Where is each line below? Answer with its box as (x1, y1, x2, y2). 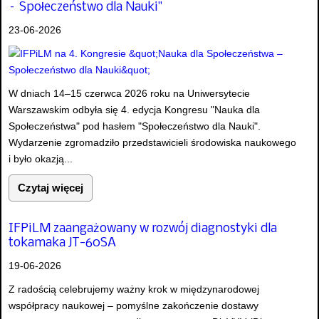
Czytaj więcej (18, 182, 83, 194)
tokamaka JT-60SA (9, 236, 116, 250)
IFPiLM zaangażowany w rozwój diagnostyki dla (9, 221, 277, 236)
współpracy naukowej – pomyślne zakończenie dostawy (9, 299, 258, 311)
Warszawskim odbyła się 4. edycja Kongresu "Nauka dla (9, 104, 260, 116)
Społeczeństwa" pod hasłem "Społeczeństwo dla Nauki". (9, 120, 261, 132)
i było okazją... (9, 153, 73, 165)
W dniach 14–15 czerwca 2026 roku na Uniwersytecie (9, 88, 250, 100)
